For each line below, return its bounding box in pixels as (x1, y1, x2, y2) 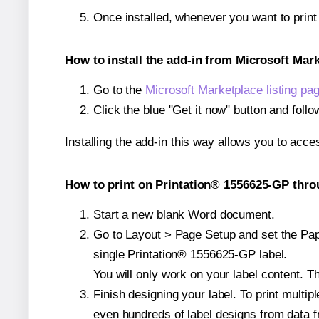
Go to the (93, 83, 146, 98)
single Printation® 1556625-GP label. (93, 247, 288, 261)
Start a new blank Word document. (93, 207, 275, 221)
